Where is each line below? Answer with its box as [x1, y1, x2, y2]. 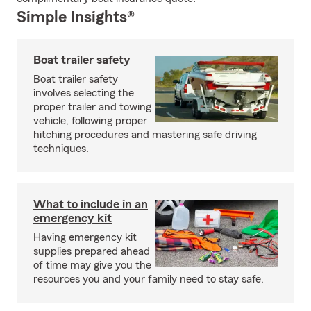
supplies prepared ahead [33, 246, 150, 257]
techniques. [33, 143, 89, 154]
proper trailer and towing [33, 101, 151, 112]
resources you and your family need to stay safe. [33, 274, 264, 285]
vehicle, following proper [33, 115, 147, 126]
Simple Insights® [17, 9, 135, 26]
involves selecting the [33, 87, 134, 99]
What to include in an [33, 198, 148, 210]
